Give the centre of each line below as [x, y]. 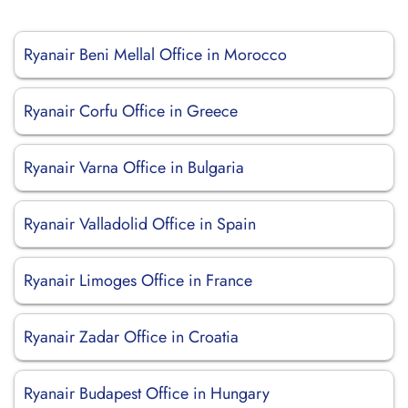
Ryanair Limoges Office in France [138, 280]
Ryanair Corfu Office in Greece [131, 111]
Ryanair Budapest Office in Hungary [147, 393]
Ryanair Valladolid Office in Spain [140, 224]
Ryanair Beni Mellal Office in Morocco [155, 55]
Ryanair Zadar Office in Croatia [131, 337]
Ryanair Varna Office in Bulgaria [134, 168]
